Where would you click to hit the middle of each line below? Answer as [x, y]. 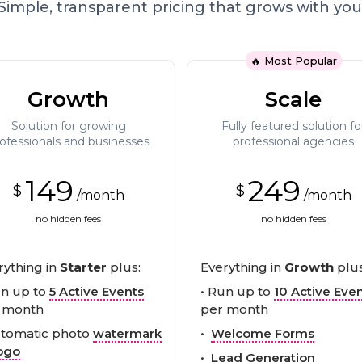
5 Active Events [96, 291]
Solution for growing [68, 126]
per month [234, 309]
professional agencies [294, 141]
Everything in [242, 267]
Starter [83, 267]
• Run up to [237, 291]
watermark [127, 333]
